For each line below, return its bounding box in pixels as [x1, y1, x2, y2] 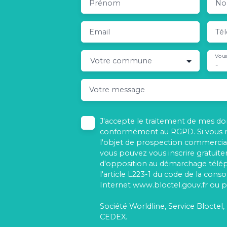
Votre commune [90, 56, 152, 65]
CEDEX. [100, 212, 127, 221]
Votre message [89, 85, 145, 94]
